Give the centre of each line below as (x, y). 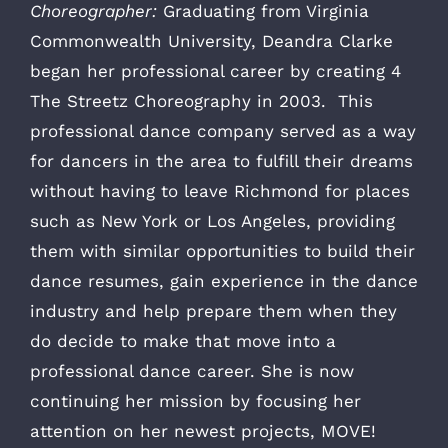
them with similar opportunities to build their (222, 250)
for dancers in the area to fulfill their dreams (221, 160)
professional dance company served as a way (223, 130)
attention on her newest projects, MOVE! (203, 430)
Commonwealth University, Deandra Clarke (211, 40)
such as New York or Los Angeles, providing (212, 220)
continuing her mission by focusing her (195, 400)
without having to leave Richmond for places (220, 190)
